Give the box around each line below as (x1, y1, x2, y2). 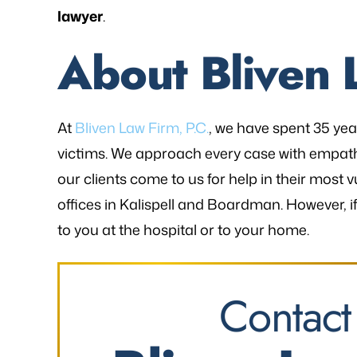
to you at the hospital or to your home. (57, 219, 309, 240)
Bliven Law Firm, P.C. (75, 117, 209, 138)
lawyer (57, 6, 103, 26)
